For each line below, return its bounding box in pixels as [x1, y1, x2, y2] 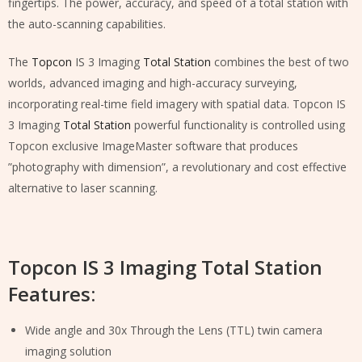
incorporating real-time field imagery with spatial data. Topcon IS [8, 95, 346, 112]
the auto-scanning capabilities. [8, 15, 166, 32]
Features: [8, 280, 95, 307]
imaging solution [25, 343, 112, 360]
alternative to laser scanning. [8, 179, 158, 196]
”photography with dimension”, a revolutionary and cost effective [8, 158, 347, 175]
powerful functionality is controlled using [131, 116, 345, 133]
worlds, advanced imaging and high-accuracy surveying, [8, 74, 297, 90]
